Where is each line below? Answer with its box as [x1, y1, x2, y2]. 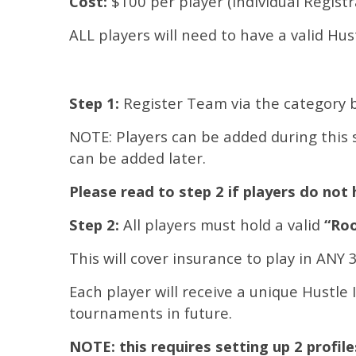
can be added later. [69, 148, 206, 168]
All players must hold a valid [119, 215, 324, 234]
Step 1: [69, 93, 119, 113]
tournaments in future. [69, 303, 232, 323]
